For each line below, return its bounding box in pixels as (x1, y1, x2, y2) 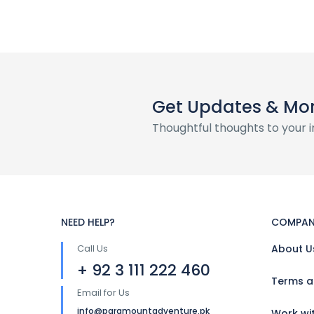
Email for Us (77, 286, 130, 299)
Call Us (77, 242, 108, 255)
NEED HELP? (61, 215, 115, 229)
